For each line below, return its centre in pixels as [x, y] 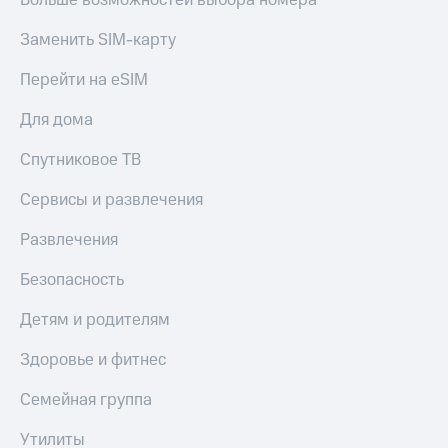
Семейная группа [86, 400]
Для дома [56, 120]
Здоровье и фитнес [93, 360]
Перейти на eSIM [84, 80]
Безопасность [72, 280]
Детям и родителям [95, 320]
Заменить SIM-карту [98, 40]
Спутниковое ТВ [80, 160]
